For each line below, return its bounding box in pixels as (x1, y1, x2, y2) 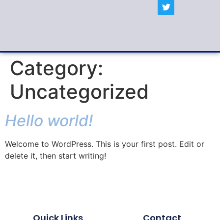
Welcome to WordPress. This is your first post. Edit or (5, 138, 204, 149)
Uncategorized (10, 79, 149, 104)
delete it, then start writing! (5, 150, 106, 161)
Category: (10, 55, 103, 80)
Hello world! (5, 110, 93, 130)
